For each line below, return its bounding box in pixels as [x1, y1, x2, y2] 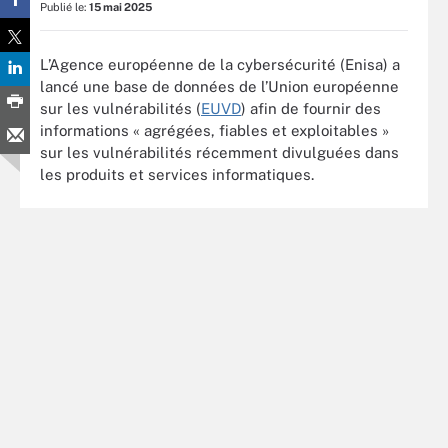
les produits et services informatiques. [40, 165, 314, 183]
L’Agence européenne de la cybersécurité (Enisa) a [40, 55, 400, 73]
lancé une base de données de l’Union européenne [40, 77, 399, 95]
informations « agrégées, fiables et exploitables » [40, 121, 389, 139]
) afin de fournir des [241, 99, 381, 117]
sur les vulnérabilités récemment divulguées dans [40, 143, 399, 161]
